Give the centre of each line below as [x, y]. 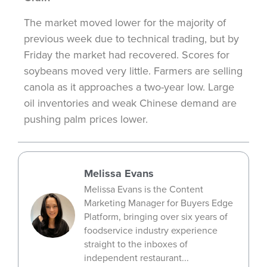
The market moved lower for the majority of [125, 23]
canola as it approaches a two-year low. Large [129, 87]
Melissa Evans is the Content [144, 189]
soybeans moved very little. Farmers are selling [133, 71]
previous [44, 39]
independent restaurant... [136, 258]
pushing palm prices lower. [86, 119]
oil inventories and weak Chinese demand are [130, 103]
